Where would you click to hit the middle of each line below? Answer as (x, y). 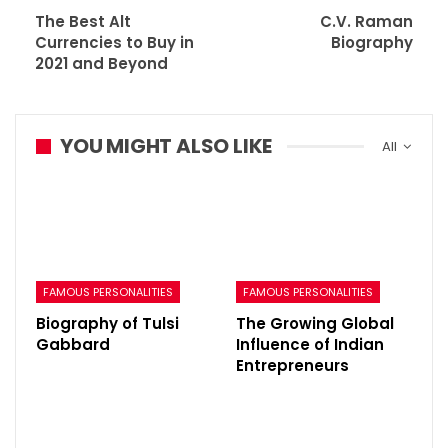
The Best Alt (83, 22)
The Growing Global (315, 324)
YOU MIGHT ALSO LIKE (166, 146)
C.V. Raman (366, 22)
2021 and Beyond (101, 64)
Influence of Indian (310, 345)
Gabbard (73, 345)
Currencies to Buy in (114, 43)
